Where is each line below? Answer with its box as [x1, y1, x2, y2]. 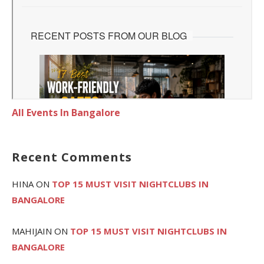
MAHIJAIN [12, 225, 52, 237]
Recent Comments [12, 148, 132, 165]
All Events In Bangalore [12, 105, 120, 119]
